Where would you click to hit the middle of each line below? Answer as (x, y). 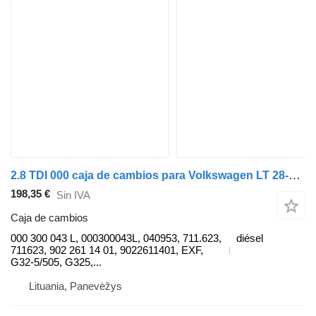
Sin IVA (73, 195)
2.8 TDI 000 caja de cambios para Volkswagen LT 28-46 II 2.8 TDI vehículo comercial (294, 176)
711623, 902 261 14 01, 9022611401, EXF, (107, 250)
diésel (250, 238)
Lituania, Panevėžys (75, 286)
